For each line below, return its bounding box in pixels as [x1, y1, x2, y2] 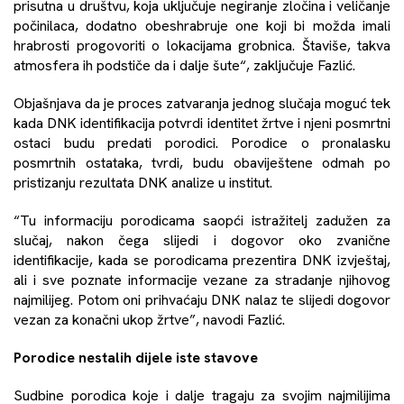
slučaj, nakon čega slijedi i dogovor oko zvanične [14, 230, 390, 250]
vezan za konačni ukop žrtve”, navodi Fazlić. [14, 309, 285, 329]
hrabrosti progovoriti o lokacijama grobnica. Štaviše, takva [14, 35, 390, 55]
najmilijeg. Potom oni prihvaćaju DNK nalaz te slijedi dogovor [14, 289, 390, 309]
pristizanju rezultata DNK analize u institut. [14, 172, 272, 192]
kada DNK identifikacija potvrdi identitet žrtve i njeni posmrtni [14, 113, 390, 133]
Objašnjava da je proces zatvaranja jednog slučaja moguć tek [14, 93, 390, 113]
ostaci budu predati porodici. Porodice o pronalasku [14, 133, 390, 152]
